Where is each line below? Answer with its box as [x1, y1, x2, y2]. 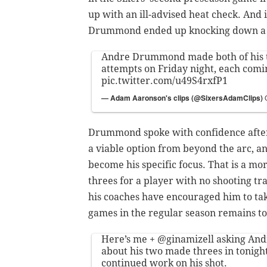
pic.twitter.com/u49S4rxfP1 [101, 75, 228, 87]
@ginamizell [157, 234, 214, 246]
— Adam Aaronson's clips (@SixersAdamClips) [101, 92, 265, 104]
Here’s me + [101, 234, 157, 246]
